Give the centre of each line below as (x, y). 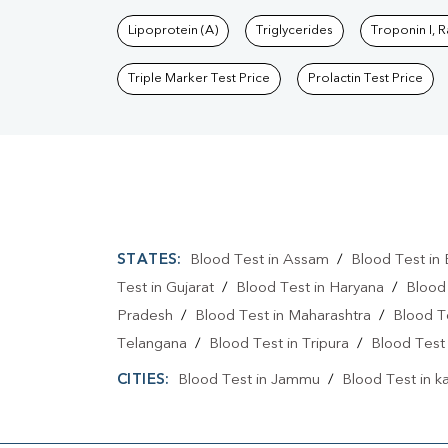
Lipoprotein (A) (173, 31)
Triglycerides (294, 31)
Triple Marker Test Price (199, 79)
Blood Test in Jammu (248, 381)
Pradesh (145, 317)
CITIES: (143, 381)
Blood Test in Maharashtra (283, 317)
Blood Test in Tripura (279, 345)
